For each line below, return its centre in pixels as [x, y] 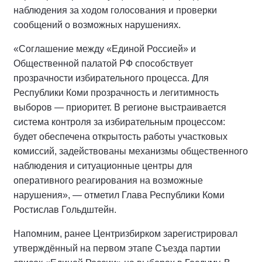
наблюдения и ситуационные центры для [103, 166]
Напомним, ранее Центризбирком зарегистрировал [125, 233]
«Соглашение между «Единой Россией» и [105, 49]
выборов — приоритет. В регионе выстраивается [120, 107]
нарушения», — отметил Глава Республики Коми [119, 195]
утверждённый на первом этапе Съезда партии [117, 248]
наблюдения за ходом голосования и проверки [115, 10]
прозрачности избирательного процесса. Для [111, 78]
